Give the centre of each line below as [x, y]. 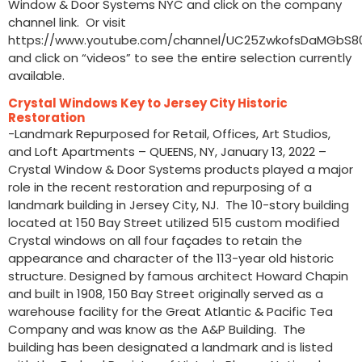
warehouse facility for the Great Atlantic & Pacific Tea [170, 311]
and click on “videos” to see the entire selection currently [180, 58]
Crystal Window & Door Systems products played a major [181, 169]
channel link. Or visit [67, 23]
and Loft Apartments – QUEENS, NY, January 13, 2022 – [167, 151]
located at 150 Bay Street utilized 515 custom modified [174, 222]
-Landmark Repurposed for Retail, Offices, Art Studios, [169, 133]
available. [36, 76]
